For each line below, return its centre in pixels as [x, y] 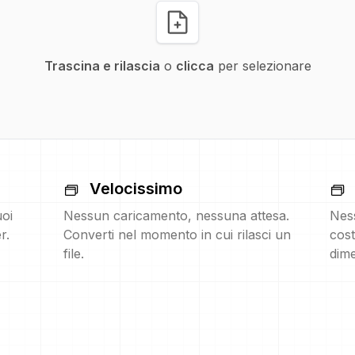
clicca [195, 66]
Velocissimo [136, 189]
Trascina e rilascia [102, 66]
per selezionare [262, 66]
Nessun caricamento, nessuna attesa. [176, 216]
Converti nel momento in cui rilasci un [177, 235]
